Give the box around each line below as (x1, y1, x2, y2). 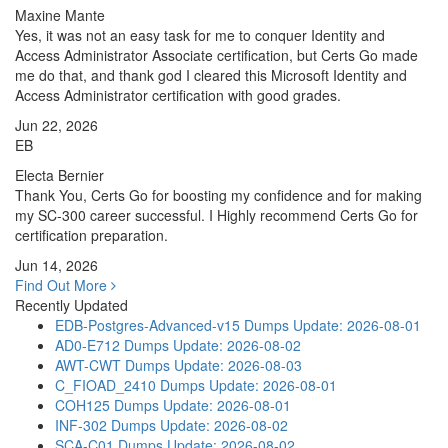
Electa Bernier (15, 165, 104, 185)
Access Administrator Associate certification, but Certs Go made (15, 45, 418, 65)
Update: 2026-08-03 (174, 355, 302, 375)
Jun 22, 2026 (15, 115, 98, 135)
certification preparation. (15, 225, 168, 245)
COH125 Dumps (55, 395, 159, 415)
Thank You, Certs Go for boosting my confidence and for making (15, 185, 422, 205)
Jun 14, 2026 (15, 255, 98, 275)
